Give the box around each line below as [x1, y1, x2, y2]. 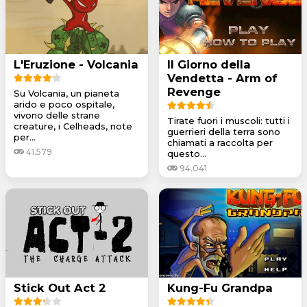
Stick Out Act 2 [14, 280, 106, 295]
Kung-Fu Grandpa [167, 280, 273, 295]
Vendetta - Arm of [167, 71, 278, 85]
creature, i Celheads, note [14, 120, 132, 132]
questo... [167, 147, 206, 159]
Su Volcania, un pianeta [14, 87, 119, 99]
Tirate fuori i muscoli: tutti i [167, 114, 290, 126]
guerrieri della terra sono [167, 125, 280, 137]
